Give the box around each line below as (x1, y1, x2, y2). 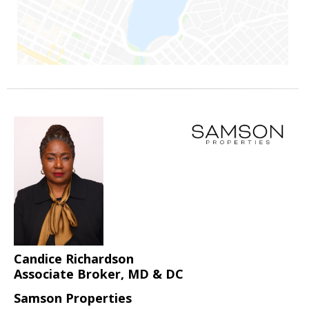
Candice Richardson (14, 250, 134, 267)
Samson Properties (14, 289, 132, 306)
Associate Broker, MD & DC (14, 265, 183, 282)
